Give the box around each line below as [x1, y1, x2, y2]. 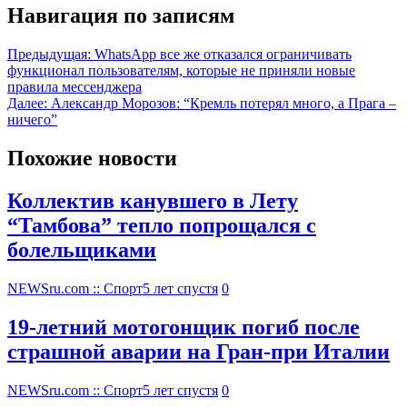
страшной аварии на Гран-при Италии [7, 339, 390, 363]
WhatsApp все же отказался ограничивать [94, 46, 352, 63]
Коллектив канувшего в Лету [7, 189, 298, 213]
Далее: [7, 95, 47, 112]
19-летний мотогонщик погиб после [7, 314, 360, 339]
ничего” [7, 112, 57, 128]
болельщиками [7, 238, 156, 263]
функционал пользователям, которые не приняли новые [7, 63, 355, 79]
